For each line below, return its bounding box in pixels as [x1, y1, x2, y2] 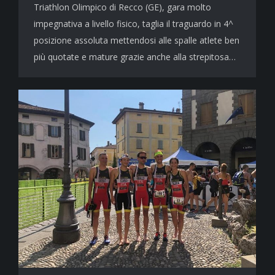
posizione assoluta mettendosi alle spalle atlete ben [34, 34, 239, 47]
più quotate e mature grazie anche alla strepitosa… [34, 51, 236, 63]
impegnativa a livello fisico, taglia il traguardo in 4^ [34, 18, 233, 30]
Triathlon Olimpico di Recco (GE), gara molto [34, 1, 211, 14]
